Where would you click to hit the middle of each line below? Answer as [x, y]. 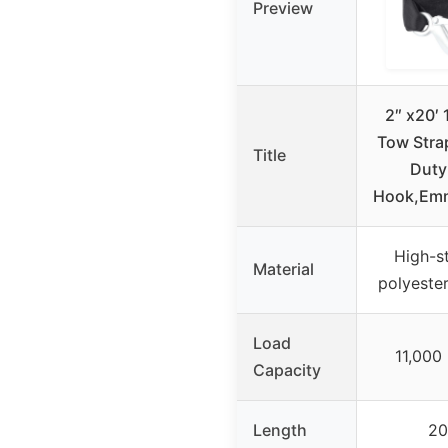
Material [283, 268]
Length [280, 429]
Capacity [287, 369]
